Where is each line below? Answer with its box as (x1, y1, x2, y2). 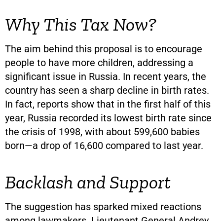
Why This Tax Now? (5, 12, 156, 36)
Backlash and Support (5, 170, 171, 193)
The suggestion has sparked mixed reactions (5, 200, 201, 213)
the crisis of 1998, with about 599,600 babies (5, 125, 200, 138)
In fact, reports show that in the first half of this (5, 98, 211, 110)
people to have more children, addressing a (5, 56, 193, 69)
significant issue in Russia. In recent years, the (5, 70, 206, 82)
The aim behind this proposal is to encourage (5, 42, 202, 55)
